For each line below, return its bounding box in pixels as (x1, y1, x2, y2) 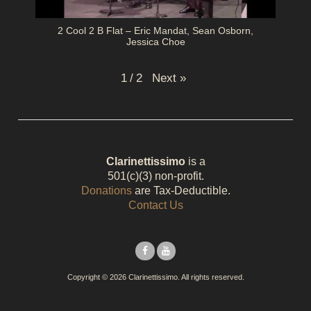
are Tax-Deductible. (131, 184, 230, 196)
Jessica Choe (126, 36, 185, 48)
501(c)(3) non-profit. (107, 169, 204, 182)
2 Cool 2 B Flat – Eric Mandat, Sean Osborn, (58, 25, 253, 37)
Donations (81, 184, 132, 196)
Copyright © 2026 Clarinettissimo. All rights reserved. (67, 273, 244, 282)
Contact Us (128, 199, 183, 211)
